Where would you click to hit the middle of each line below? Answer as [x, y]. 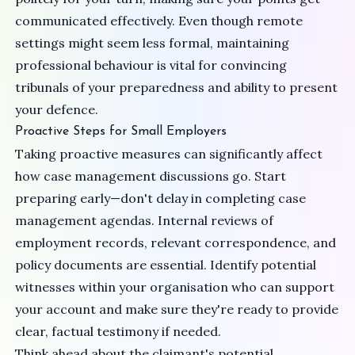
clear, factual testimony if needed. [118, 332]
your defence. [57, 110]
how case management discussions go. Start [151, 176]
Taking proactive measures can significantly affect [169, 154]
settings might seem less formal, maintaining [153, 43]
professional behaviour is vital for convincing [151, 65]
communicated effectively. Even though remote [159, 21]
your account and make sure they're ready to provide [177, 309]
